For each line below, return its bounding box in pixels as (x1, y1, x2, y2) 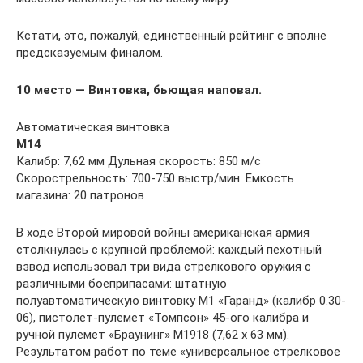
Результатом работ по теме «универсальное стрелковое (16, 344, 340, 359)
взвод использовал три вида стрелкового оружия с (16, 259, 311, 274)
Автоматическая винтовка (16, 120, 169, 135)
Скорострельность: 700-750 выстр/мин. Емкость (16, 171, 294, 186)
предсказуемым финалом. (16, 45, 163, 60)
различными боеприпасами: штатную (16, 276, 227, 291)
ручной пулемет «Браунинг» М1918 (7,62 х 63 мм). (16, 327, 289, 342)
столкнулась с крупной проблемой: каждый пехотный (16, 242, 322, 257)
